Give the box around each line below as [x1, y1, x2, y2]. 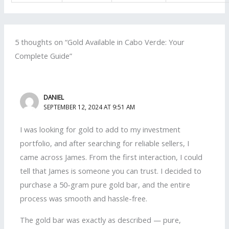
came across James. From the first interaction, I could [20, 152, 203, 163]
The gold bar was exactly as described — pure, [20, 214, 181, 225]
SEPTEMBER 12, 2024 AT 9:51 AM [43, 102, 135, 111]
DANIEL [43, 93, 64, 101]
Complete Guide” [15, 51, 73, 61]
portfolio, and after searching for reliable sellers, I [20, 138, 190, 149]
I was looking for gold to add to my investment [20, 124, 181, 135]
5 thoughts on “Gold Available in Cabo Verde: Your [15, 37, 185, 48]
